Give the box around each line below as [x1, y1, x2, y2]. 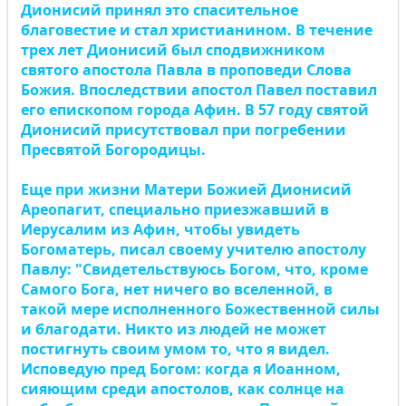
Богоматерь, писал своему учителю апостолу [21, 239, 366, 259]
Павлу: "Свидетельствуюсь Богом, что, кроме [21, 259, 368, 279]
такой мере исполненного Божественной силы [21, 299, 380, 319]
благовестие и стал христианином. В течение [21, 20, 372, 40]
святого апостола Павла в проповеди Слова [21, 60, 352, 80]
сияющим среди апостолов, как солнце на [21, 379, 344, 399]
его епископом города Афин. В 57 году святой [21, 100, 369, 120]
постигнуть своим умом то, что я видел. [21, 339, 330, 359]
